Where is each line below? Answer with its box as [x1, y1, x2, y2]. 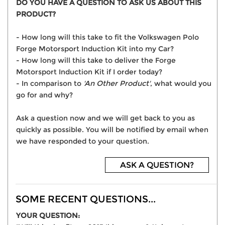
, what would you [150, 79, 211, 88]
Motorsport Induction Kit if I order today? [16, 67, 162, 77]
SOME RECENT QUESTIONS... [16, 193, 156, 205]
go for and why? [16, 90, 73, 100]
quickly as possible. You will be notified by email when [16, 125, 208, 135]
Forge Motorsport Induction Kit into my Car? [16, 44, 174, 54]
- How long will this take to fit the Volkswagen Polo [16, 33, 199, 42]
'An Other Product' [83, 79, 150, 88]
